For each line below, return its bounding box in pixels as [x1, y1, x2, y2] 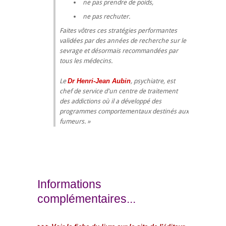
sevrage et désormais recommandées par [60, 46, 178, 54]
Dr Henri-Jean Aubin [68, 77, 131, 85]
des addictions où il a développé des [60, 97, 161, 105]
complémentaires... [37, 192, 136, 205]
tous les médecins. [60, 56, 112, 65]
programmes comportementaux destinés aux [60, 107, 189, 115]
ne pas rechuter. [82, 12, 130, 20]
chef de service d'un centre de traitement [60, 87, 178, 95]
